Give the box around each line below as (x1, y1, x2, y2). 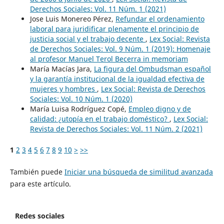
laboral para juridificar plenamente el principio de (29, 24, 199, 34)
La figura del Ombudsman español (93, 64, 211, 74)
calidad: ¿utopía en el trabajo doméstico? (29, 114, 169, 124)
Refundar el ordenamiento (115, 14, 204, 24)
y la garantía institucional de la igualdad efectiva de (29, 74, 204, 84)
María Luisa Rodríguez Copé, (29, 104, 128, 114)
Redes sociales (15, 211, 64, 221)
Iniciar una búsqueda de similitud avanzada (64, 167, 213, 177)
